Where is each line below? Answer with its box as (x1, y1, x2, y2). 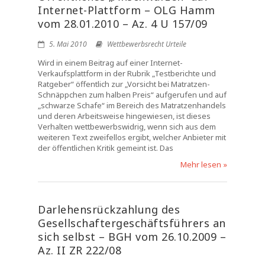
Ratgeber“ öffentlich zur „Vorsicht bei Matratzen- (38, 79, 210, 89)
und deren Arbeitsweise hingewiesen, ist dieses (38, 111, 211, 121)
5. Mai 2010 (47, 39, 87, 49)
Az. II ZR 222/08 (38, 243, 121, 257)
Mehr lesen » (180, 159, 227, 170)
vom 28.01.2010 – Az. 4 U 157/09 (38, 17, 208, 31)
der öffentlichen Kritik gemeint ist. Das (38, 143, 173, 153)
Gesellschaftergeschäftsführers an (38, 216, 226, 230)
